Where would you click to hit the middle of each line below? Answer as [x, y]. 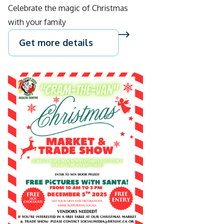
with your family [37, 22]
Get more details [56, 42]
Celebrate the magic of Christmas [68, 8]
